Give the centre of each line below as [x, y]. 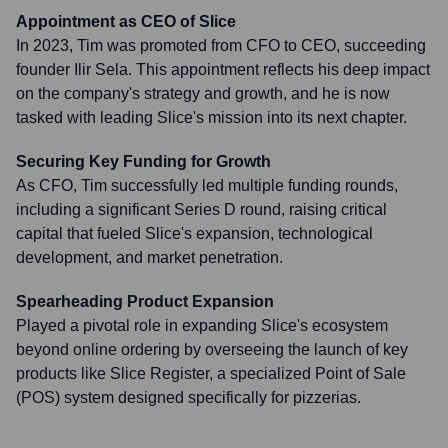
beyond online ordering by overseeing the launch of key [212, 349]
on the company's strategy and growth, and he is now [203, 93]
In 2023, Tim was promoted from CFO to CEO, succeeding [221, 45]
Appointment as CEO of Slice [126, 21]
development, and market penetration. [149, 257]
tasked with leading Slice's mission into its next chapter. [211, 117]
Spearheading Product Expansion [145, 301]
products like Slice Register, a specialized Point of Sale [211, 373]
